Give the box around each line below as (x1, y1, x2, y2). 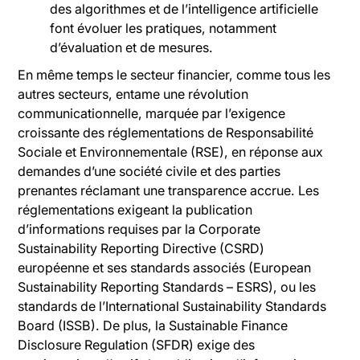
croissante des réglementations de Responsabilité (18, 125, 314, 141)
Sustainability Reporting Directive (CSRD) (18, 240, 265, 257)
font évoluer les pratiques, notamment (50, 20, 277, 37)
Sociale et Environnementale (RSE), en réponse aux (18, 144, 324, 161)
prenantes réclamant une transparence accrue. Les (18, 182, 320, 199)
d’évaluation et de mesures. (50, 39, 214, 56)
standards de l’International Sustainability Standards (18, 298, 327, 315)
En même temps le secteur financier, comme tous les (18, 67, 331, 84)
